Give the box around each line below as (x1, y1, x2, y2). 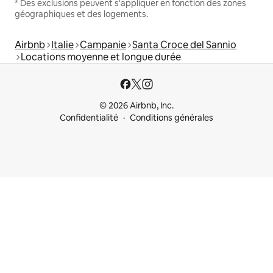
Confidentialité (60, 112, 118, 124)
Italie (51, 38, 74, 52)
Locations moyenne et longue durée (21, 51, 181, 64)
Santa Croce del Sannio (132, 38, 236, 52)
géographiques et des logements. (15, 9, 148, 20)
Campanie (80, 38, 126, 52)
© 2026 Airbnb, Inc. (99, 100, 174, 112)
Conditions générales (130, 112, 213, 124)
